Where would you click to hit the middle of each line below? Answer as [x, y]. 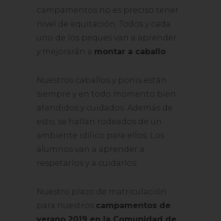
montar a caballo [130, 52]
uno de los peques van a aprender [107, 38]
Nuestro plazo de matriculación [102, 192]
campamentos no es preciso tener [108, 10]
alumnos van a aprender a [91, 149]
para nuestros [66, 205]
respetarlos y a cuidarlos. [87, 163]
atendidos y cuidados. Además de [105, 108]
